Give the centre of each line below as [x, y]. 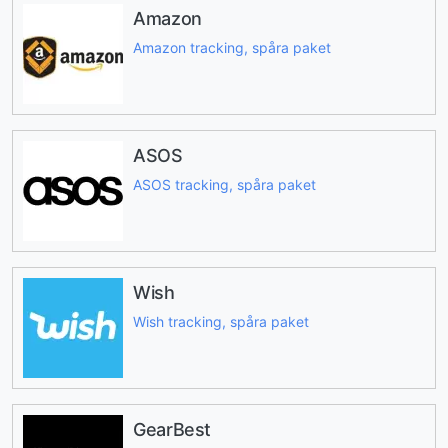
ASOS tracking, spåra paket [224, 184]
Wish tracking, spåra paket [221, 321]
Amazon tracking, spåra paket [232, 47]
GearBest [172, 430]
